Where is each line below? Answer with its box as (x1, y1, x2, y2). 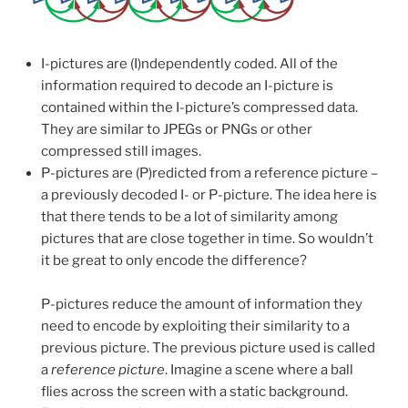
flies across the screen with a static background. (41, 383, 348, 401)
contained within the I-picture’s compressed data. (41, 99, 358, 117)
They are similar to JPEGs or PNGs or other (41, 121, 312, 138)
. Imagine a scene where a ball (165, 362, 353, 379)
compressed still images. (41, 143, 201, 160)
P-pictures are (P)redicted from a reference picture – (41, 165, 378, 182)
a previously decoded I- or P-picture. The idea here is (41, 187, 377, 204)
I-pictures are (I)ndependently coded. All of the (41, 56, 338, 73)
